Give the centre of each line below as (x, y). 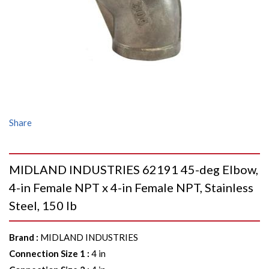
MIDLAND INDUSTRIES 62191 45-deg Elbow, (134, 169)
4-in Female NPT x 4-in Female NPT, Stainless (131, 187)
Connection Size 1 (47, 253)
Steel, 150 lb (43, 205)
